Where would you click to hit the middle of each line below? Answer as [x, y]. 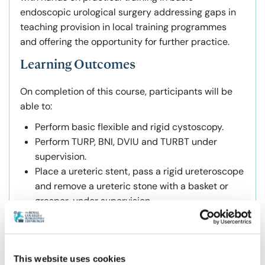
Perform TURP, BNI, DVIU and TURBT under [126, 142]
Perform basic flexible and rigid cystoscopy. [129, 127]
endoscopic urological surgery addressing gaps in [128, 12]
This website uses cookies [70, 258]
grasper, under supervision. [93, 201]
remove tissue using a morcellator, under [123, 245]
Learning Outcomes [78, 65]
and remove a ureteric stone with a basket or [132, 186]
